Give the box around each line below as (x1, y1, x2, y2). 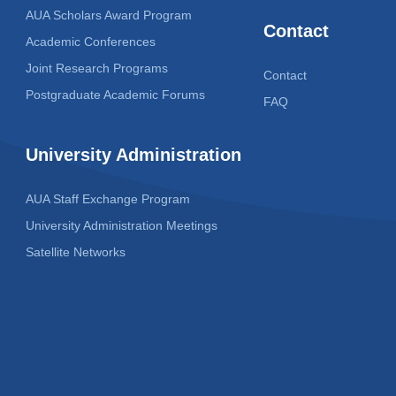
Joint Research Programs (25, 61, 168, 76)
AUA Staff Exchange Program (25, 192, 190, 207)
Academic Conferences (25, 34, 156, 49)
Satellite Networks (25, 245, 126, 260)
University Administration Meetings (25, 218, 217, 233)
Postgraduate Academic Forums (25, 88, 205, 103)
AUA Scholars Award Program (25, 8, 192, 23)
